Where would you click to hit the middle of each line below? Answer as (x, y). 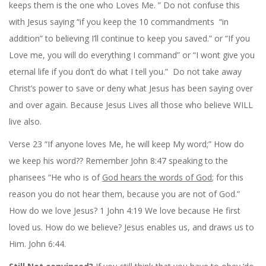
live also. (25, 121)
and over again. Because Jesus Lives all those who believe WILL (131, 104)
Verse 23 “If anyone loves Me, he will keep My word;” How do (126, 144)
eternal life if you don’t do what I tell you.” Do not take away (125, 71)
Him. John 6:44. (37, 243)
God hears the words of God (157, 177)
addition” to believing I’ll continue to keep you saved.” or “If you (129, 38)
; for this (228, 177)
